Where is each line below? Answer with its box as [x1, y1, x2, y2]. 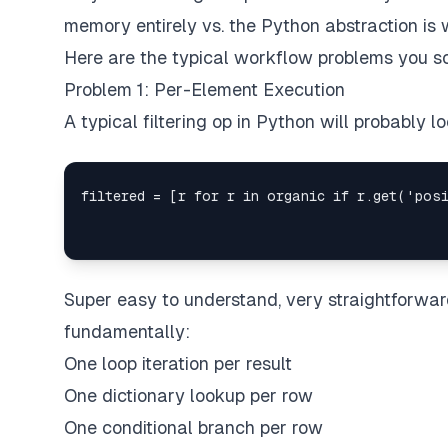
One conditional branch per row [64, 417, 323, 438]
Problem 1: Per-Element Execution [64, 79, 345, 100]
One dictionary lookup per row [64, 385, 313, 406]
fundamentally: [64, 321, 190, 342]
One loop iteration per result [64, 353, 292, 374]
